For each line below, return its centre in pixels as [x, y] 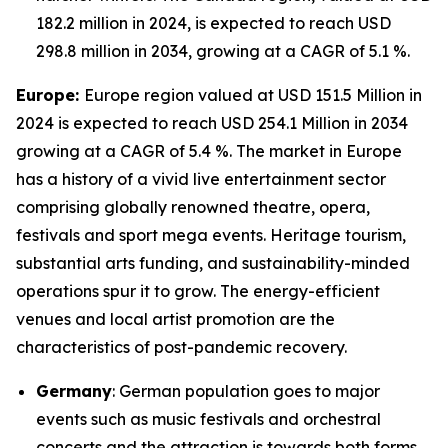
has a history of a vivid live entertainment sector [201, 178]
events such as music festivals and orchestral [208, 418]
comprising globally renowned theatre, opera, [193, 206]
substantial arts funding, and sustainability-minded [213, 262]
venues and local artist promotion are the [175, 318]
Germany [74, 390]
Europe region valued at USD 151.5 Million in [253, 94]
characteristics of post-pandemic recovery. [181, 346]
